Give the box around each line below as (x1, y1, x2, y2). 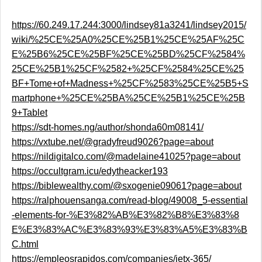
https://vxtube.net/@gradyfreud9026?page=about (11, 137, 213, 147)
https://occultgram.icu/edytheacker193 (11, 166, 168, 177)
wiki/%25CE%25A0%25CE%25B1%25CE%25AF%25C (11, 35, 244, 45)
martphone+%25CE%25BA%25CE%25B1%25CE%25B (11, 93, 245, 104)
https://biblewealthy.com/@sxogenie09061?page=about (11, 181, 242, 191)
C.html (11, 239, 39, 250)
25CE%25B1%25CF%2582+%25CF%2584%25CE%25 (11, 64, 244, 74)
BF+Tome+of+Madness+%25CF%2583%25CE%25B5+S (11, 78, 249, 89)
